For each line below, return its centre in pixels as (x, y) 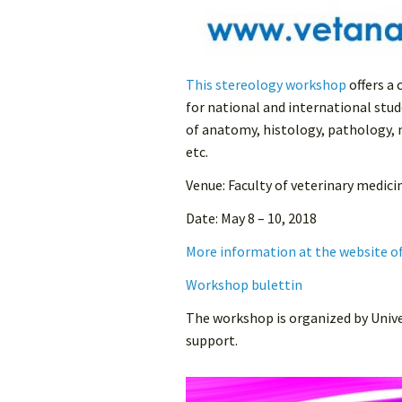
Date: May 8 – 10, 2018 (251, 218)
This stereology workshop (266, 85)
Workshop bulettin (244, 285)
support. (212, 341)
